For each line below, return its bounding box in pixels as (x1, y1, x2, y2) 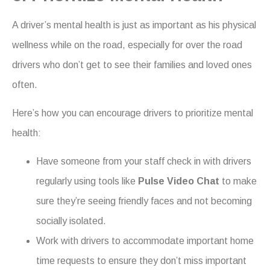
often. (12, 79, 37, 90)
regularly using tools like (36, 176, 138, 187)
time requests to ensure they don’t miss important (36, 256, 246, 266)
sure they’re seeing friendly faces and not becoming (36, 196, 252, 207)
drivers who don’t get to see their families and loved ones (12, 59, 252, 70)
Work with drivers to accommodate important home (36, 236, 254, 246)
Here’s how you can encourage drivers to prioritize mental (12, 108, 253, 119)
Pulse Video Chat (138, 176, 219, 187)
